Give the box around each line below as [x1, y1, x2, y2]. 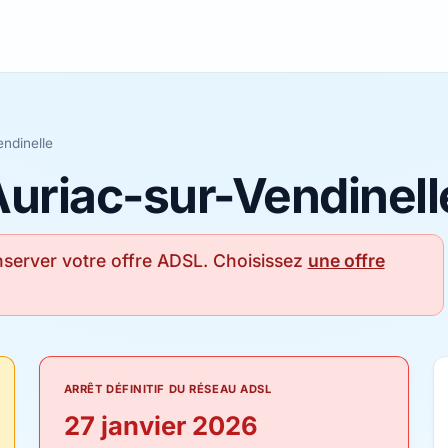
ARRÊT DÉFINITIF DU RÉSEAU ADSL [63, 382, 272, 396]
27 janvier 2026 [63, 410, 258, 441]
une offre [307, 250, 385, 271]
